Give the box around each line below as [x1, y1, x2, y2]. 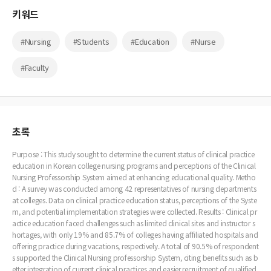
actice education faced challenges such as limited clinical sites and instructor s [12, 218, 255, 229]
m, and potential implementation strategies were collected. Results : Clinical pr [12, 206, 257, 217]
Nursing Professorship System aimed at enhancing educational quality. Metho [12, 172, 256, 183]
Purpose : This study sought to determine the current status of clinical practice [12, 149, 255, 160]
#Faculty [21, 62, 49, 74]
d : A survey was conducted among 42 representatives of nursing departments [12, 183, 256, 194]
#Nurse [191, 36, 216, 48]
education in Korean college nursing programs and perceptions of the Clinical [12, 160, 256, 171]
